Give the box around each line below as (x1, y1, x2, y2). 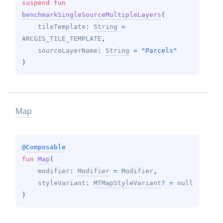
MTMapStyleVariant (94, 179, 161, 187)
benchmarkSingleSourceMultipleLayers (22, 10, 161, 18)
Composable (26, 143, 66, 151)
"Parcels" (141, 46, 177, 54)
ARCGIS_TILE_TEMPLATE (22, 34, 102, 42)
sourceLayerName (38, 46, 98, 54)
